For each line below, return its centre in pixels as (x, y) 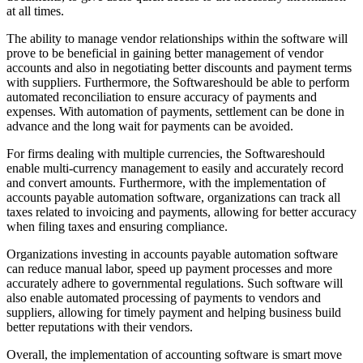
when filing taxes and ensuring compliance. (117, 227)
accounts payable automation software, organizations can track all (173, 198)
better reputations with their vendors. (100, 327)
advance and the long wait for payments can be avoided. (150, 126)
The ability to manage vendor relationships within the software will (177, 39)
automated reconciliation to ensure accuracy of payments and (162, 97)
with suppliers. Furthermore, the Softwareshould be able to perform (178, 83)
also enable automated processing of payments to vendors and (164, 298)
